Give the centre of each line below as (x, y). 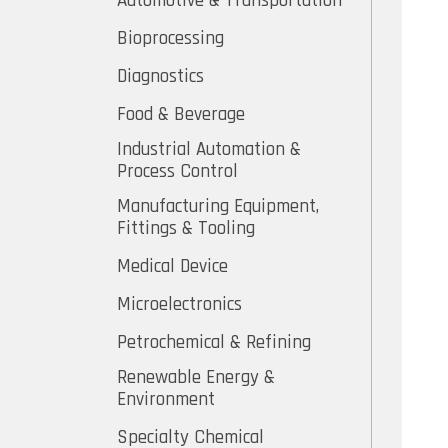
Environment (166, 400)
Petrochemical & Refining (214, 343)
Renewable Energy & (196, 378)
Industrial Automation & (209, 150)
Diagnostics (160, 77)
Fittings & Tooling (186, 229)
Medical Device (172, 267)
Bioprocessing (170, 39)
